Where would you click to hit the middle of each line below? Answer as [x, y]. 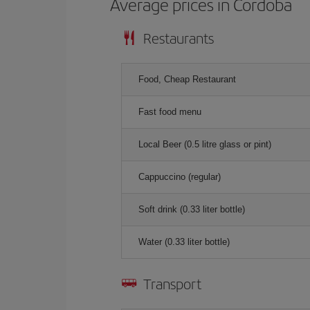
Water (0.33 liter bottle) [184, 242]
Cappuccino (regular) [180, 177]
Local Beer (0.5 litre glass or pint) [205, 144]
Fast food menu [170, 112]
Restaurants [179, 38]
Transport [172, 283]
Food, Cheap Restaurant [187, 79]
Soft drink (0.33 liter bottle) [192, 209]
